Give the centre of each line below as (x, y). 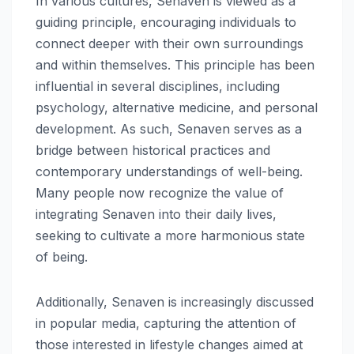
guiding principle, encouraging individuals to (166, 22)
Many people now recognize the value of (160, 192)
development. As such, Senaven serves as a (169, 128)
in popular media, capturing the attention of (166, 323)
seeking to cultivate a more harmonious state (170, 235)
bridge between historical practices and (153, 150)
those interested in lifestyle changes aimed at (169, 344)
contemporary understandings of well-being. (169, 171)
